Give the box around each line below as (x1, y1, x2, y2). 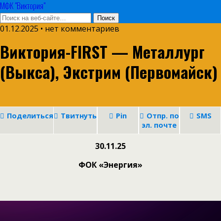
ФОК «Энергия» (78, 159, 143, 170)
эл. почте (142, 120, 177, 130)
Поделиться (7, 111, 53, 120)
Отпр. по (146, 111, 179, 120)
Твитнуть (61, 111, 97, 120)
